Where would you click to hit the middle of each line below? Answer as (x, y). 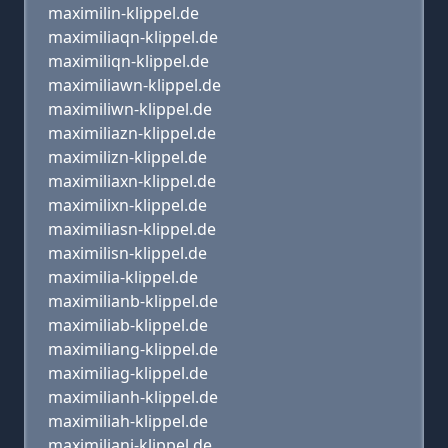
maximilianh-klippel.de (133, 397)
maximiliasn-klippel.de (132, 229)
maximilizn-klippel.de (127, 157)
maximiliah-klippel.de (128, 421)
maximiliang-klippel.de (133, 349)
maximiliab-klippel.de (128, 325)
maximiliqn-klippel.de (128, 61)
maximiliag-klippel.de (128, 373)
